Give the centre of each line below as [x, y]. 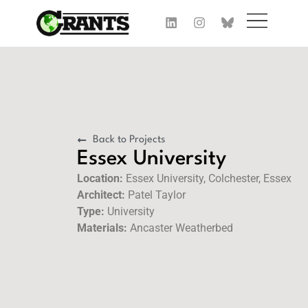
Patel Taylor [155, 195]
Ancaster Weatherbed [180, 228]
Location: [100, 179]
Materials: [102, 228]
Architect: [101, 195]
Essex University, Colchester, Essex [207, 179]
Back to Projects [129, 140]
